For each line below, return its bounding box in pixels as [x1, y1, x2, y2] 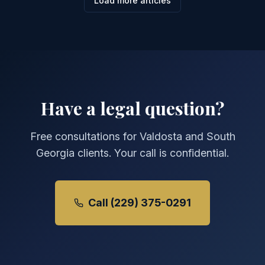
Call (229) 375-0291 [88, 196, 191, 209]
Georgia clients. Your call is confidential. [36, 147, 229, 159]
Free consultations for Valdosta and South [30, 130, 235, 143]
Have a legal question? [41, 96, 224, 120]
